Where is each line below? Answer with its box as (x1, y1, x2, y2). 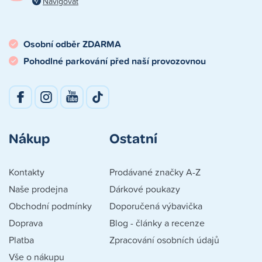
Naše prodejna (9, 182, 68, 196)
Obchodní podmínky (9, 199, 92, 213)
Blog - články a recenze (109, 216, 205, 230)
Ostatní (109, 129, 157, 147)
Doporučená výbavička (109, 199, 202, 213)
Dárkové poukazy (109, 182, 180, 196)
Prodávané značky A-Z (109, 166, 201, 179)
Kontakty (9, 166, 44, 179)
